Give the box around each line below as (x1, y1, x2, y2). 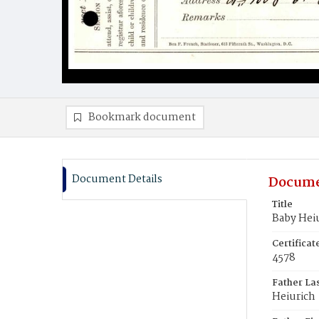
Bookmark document (88, 109, 196, 126)
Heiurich (272, 288, 315, 305)
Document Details (72, 171, 162, 188)
